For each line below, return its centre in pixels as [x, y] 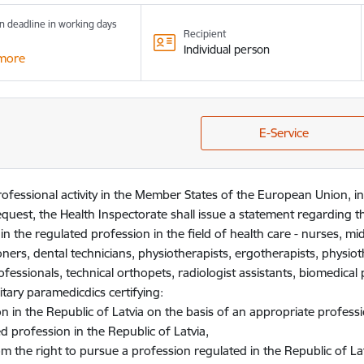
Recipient [205, 34]
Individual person [227, 50]
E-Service [284, 133]
